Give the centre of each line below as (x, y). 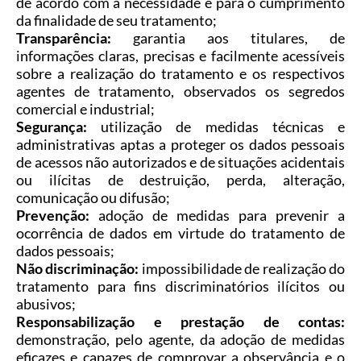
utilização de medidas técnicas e (216, 127)
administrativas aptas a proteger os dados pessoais (180, 145)
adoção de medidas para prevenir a (217, 216)
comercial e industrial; (85, 109)
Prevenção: (53, 216)
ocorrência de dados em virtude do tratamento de (180, 233)
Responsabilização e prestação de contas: (180, 322)
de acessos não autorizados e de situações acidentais (180, 162)
